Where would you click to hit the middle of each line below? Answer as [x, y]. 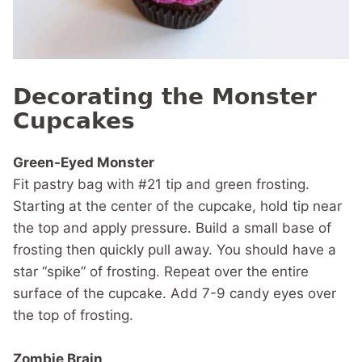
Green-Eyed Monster [84, 162]
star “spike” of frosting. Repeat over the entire [161, 271]
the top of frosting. [73, 315]
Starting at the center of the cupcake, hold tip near [177, 206]
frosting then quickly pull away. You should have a [175, 249]
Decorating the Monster [165, 96]
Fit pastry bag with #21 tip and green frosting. [161, 184]
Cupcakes [74, 120]
